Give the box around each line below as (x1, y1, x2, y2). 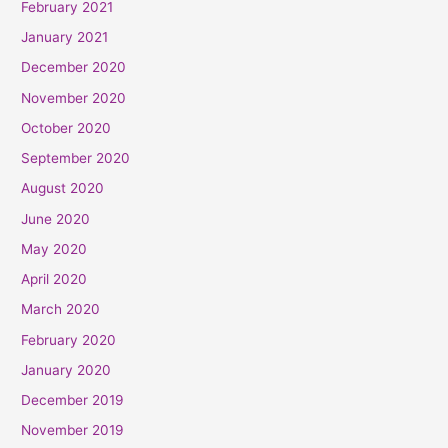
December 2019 (21, 392, 125, 409)
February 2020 (21, 331, 117, 348)
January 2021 (21, 29, 109, 46)
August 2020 (21, 180, 105, 197)
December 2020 (21, 59, 127, 76)
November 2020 (21, 89, 127, 106)
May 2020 (21, 240, 88, 257)
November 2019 (21, 422, 125, 439)
